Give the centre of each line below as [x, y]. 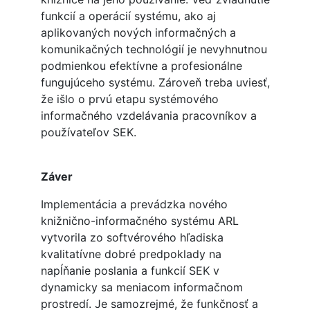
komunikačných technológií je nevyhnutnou [154, 49]
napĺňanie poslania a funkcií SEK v [130, 271]
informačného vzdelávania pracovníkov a [148, 116]
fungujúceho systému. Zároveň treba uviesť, [155, 83]
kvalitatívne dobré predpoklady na [131, 254]
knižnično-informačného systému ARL [139, 221]
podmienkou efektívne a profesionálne [141, 66]
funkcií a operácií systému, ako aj [128, 16]
